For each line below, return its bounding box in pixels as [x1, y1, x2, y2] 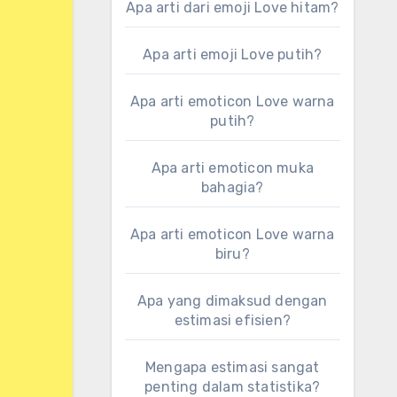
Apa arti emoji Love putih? [143, 46, 323, 63]
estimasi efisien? [174, 312, 291, 329]
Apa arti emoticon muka [151, 160, 314, 176]
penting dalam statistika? [144, 378, 321, 395]
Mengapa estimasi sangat [144, 359, 320, 376]
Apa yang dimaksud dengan [136, 292, 328, 309]
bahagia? [200, 179, 264, 196]
